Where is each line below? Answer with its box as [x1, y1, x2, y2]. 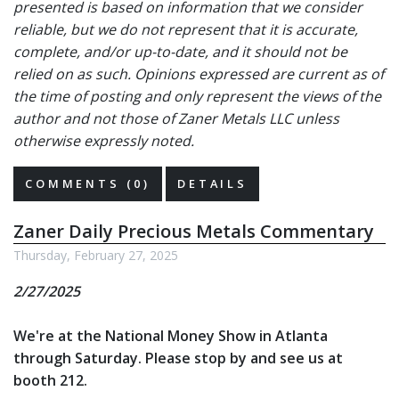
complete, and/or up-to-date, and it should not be [13, 42, 347, 61]
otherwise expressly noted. [13, 131, 194, 151]
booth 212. [13, 370, 87, 390]
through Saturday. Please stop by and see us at [13, 347, 343, 368]
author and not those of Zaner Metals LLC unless [13, 109, 339, 128]
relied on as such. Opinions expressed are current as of [13, 64, 384, 84]
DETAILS [177, 175, 248, 192]
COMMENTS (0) [25, 175, 151, 192]
